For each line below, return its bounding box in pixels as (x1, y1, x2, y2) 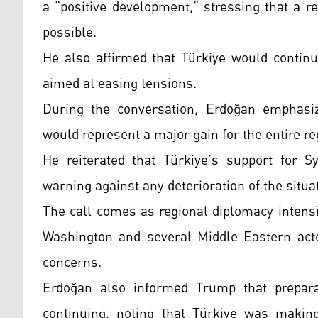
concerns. (43, 249, 102, 277)
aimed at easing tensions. (43, 70, 197, 98)
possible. (43, 19, 97, 47)
